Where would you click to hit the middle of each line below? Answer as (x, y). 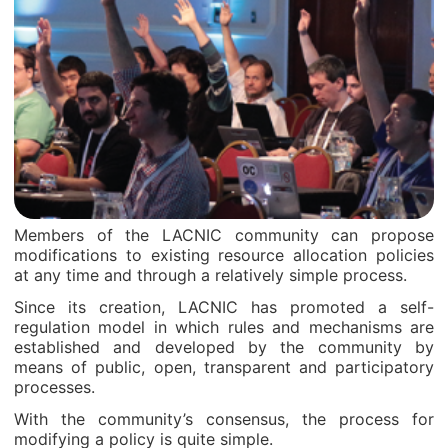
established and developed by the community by (224, 347)
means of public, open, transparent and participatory (224, 367)
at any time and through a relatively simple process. (210, 275)
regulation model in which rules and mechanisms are (224, 327)
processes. (54, 387)
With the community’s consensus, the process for (224, 419)
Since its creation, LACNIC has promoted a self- (224, 307)
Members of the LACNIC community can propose (224, 235)
